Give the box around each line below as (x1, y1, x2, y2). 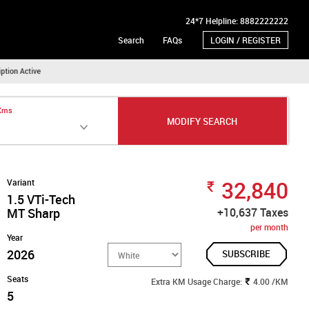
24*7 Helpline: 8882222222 (186, 15, 288, 26)
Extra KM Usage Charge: (150, 276, 244, 288)
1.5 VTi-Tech (7, 191, 75, 208)
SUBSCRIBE (221, 248, 270, 261)
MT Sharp (7, 205, 60, 222)
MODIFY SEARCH (167, 114, 238, 128)
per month (250, 221, 288, 233)
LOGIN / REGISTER (210, 34, 281, 46)
